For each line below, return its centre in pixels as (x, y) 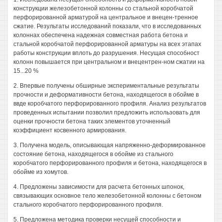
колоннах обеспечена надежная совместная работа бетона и (101, 35)
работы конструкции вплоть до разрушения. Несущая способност (107, 53)
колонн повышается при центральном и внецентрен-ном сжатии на (109, 62)
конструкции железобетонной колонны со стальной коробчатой (103, 8)
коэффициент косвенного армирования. (70, 130)
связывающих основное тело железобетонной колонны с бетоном (107, 196)
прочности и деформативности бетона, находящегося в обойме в (106, 95)
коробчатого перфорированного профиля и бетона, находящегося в (110, 163)
